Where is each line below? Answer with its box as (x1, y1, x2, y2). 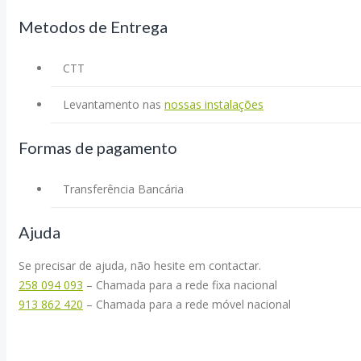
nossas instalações (164, 96, 263, 112)
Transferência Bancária (63, 180, 184, 197)
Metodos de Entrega (19, 16, 168, 36)
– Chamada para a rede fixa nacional (83, 276, 277, 293)
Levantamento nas (63, 96, 164, 112)
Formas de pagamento (19, 137, 177, 157)
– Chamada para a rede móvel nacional (83, 296, 291, 312)
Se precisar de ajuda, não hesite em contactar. (19, 257, 261, 273)
